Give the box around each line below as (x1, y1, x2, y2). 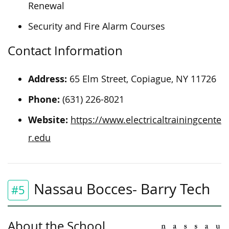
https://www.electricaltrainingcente (71, 113, 221, 126)
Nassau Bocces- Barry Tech (34, 179, 210, 198)
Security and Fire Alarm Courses (28, 20, 165, 32)
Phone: (28, 93, 60, 106)
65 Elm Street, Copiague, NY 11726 (67, 73, 216, 85)
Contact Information (8, 42, 123, 59)
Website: (28, 113, 68, 126)
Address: (28, 72, 67, 85)
